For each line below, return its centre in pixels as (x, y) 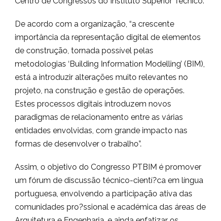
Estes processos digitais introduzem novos (93, 104)
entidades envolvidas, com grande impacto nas (101, 131)
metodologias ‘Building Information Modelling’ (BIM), (110, 64)
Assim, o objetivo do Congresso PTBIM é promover (108, 167)
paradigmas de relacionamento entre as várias (99, 117)
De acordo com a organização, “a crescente (94, 24)
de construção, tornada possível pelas (84, 51)
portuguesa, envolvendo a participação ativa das (104, 194)
